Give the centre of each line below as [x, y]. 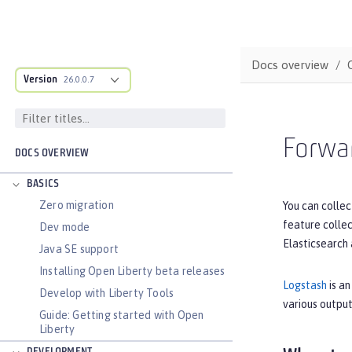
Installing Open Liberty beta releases [132, 271]
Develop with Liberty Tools [107, 293]
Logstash [305, 285]
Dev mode [65, 227]
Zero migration [77, 205]
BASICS [43, 184]
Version [40, 80]
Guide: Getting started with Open [122, 315]
